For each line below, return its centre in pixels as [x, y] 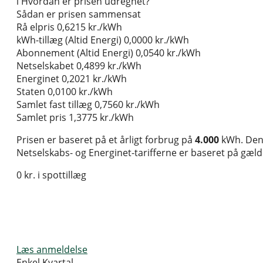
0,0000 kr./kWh [156, 40]
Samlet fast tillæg [54, 105]
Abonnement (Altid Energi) [75, 53]
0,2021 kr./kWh [94, 79]
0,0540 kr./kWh [168, 53]
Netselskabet [45, 66]
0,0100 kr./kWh [80, 92]
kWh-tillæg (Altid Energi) [69, 40]
